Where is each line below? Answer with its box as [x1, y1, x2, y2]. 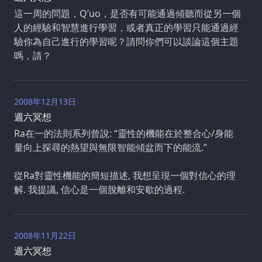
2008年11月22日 [14, 229, 76, 241]
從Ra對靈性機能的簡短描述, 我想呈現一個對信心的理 [14, 168, 236, 182]
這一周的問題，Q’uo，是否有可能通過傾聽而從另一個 [14, 6, 241, 20]
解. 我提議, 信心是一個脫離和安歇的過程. [14, 182, 185, 196]
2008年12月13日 [14, 95, 76, 107]
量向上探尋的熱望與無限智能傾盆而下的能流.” [14, 140, 207, 154]
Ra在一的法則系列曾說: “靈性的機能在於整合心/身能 [14, 126, 233, 140]
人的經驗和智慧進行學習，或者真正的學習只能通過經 [14, 20, 239, 34]
